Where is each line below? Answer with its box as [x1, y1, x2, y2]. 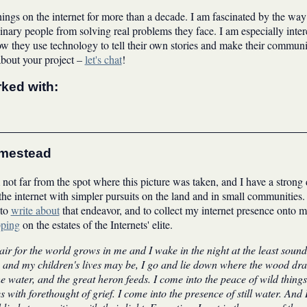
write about [10, 202, 60, 217]
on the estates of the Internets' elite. [19, 217, 173, 232]
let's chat [84, 52, 122, 66]
